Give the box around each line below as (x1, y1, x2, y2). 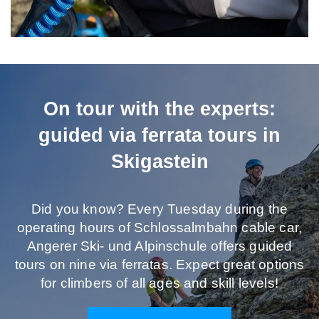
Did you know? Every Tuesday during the (31, 201, 288, 216)
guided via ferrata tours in (38, 124, 281, 146)
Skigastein (110, 150, 209, 172)
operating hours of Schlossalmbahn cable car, (16, 219, 303, 235)
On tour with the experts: (43, 98, 276, 120)
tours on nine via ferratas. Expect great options (14, 256, 305, 272)
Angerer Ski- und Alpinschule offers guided (26, 238, 293, 253)
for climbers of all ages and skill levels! (41, 275, 278, 291)
